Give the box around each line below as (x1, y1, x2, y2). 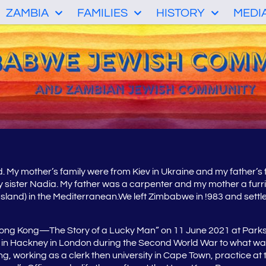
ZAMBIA (5, 7, 49, 20)
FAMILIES (77, 7, 128, 20)
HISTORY (156, 7, 205, 20)
